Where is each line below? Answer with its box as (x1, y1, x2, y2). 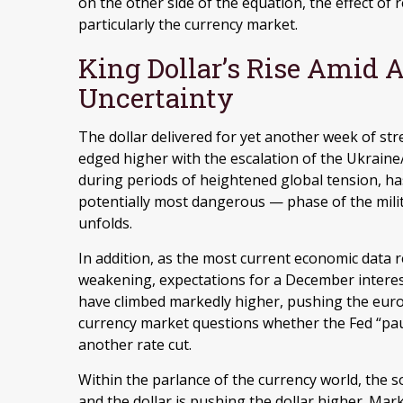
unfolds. (78, 212, 132, 233)
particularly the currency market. (78, 13, 298, 34)
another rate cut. (78, 334, 192, 354)
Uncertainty (78, 79, 234, 115)
